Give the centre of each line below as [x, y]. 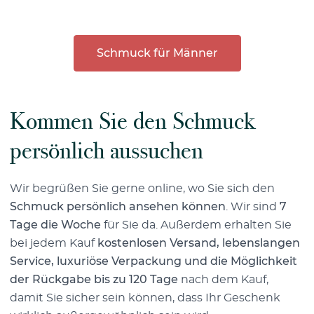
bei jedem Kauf [54, 243]
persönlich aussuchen [107, 150]
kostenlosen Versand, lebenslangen [199, 243]
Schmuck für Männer [157, 53]
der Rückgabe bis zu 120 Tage [94, 279]
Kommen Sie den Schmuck [132, 121]
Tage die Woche [55, 225]
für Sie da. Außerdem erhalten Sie [196, 225]
